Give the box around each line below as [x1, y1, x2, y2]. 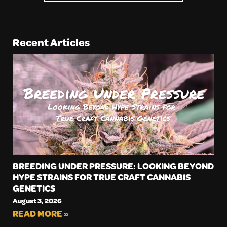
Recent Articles [13, 34, 90, 49]
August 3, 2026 [13, 195, 62, 205]
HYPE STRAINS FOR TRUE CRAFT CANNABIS [13, 170, 191, 183]
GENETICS [13, 181, 55, 194]
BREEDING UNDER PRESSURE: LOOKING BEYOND [13, 159, 214, 172]
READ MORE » [13, 207, 69, 219]
